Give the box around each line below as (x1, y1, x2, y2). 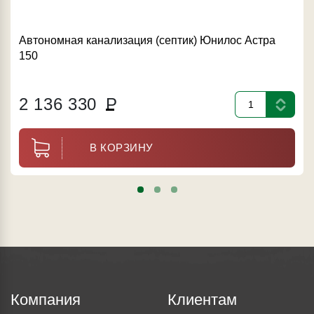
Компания (11, 291, 81, 309)
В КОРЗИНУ (90, 142, 153, 154)
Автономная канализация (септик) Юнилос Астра (19, 34, 275, 47)
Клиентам (168, 291, 237, 309)
